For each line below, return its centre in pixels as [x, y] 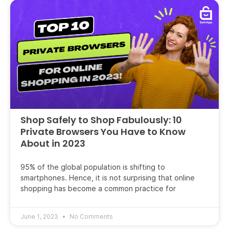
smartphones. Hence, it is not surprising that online [108, 178]
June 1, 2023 [40, 216]
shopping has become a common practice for [98, 188]
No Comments [90, 216]
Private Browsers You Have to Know [103, 131]
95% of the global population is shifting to [93, 167]
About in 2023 [53, 143]
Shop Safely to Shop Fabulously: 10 [101, 120]
